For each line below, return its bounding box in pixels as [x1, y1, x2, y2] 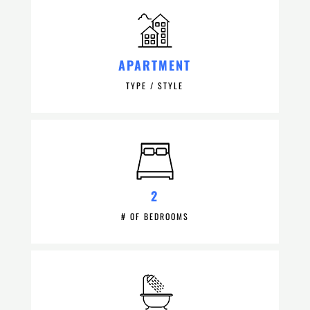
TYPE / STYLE [126, 80, 184, 91]
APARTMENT [118, 56, 192, 74]
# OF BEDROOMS [120, 210, 189, 222]
